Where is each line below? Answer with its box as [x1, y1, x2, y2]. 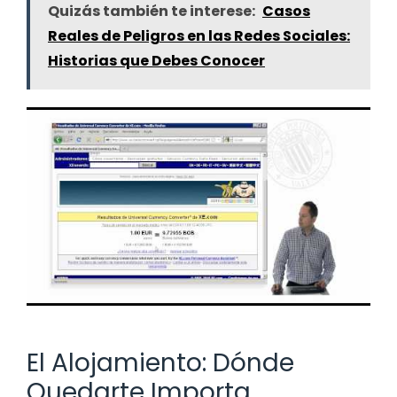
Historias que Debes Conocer [48, 50, 265, 71]
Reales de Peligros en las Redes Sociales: [48, 25, 350, 46]
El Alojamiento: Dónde [27, 345, 294, 380]
